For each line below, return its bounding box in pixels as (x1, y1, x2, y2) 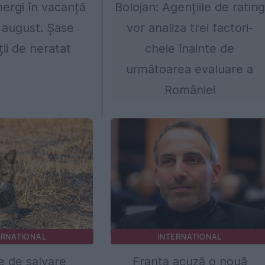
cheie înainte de (145, 41, 235, 56)
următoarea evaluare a (126, 62, 254, 76)
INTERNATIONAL (157, 231, 222, 242)
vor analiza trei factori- (126, 20, 253, 35)
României (164, 82, 215, 97)
